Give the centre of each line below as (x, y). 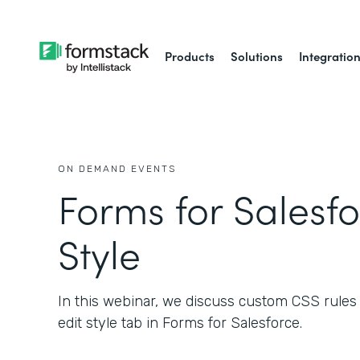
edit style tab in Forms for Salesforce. (180, 323)
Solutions (257, 56)
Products (190, 56)
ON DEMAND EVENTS (117, 169)
